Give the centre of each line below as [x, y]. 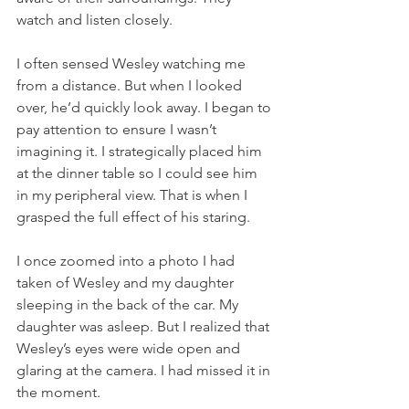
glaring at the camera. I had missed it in [145, 370]
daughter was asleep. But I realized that [145, 326]
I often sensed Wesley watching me [133, 63]
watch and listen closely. [94, 19]
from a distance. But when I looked [131, 85]
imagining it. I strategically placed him [141, 151]
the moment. [60, 392]
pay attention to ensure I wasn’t [118, 129]
